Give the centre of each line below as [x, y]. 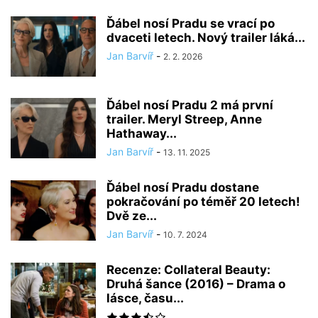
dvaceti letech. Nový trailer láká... [206, 38]
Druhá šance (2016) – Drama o [196, 284]
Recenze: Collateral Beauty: [188, 270]
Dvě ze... [132, 216]
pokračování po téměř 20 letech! [203, 202]
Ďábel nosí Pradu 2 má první [190, 105]
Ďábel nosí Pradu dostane [183, 187]
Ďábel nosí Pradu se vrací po [191, 23]
